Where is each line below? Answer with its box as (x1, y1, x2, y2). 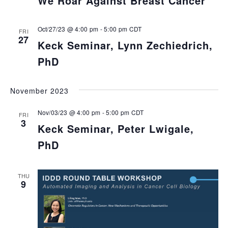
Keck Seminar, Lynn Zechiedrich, (37, 37, 213, 52)
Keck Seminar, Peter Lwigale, (37, 121, 194, 136)
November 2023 (10, 85, 69, 96)
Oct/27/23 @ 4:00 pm (37, 24, 99, 33)
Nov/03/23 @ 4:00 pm (37, 107, 101, 117)
